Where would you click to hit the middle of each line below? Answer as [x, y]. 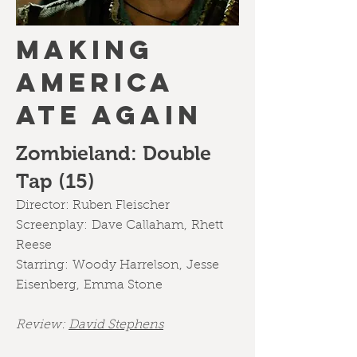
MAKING [85, 50]
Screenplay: [54, 226]
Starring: [44, 265]
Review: [42, 325]
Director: [44, 206]
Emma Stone [123, 285]
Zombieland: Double [114, 153]
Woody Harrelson [126, 265]
